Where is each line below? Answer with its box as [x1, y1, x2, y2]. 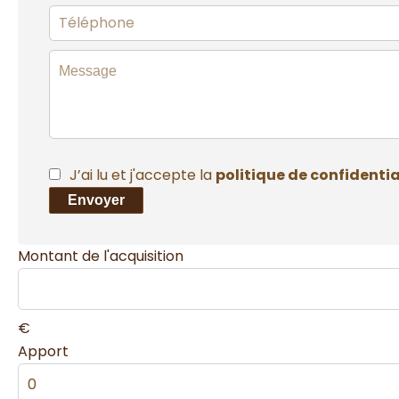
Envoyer [68, 191, 125, 208]
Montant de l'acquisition [18, 245, 183, 266]
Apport [18, 340, 69, 362]
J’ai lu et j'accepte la [69, 164, 216, 185]
